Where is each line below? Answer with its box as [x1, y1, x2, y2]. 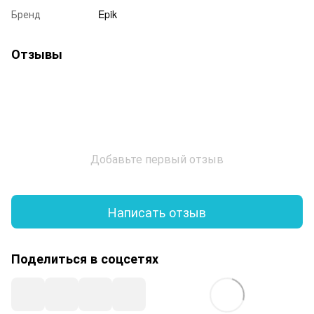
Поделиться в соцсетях [11, 250, 158, 268]
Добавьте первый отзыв [90, 151, 224, 168]
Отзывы [11, 45, 62, 64]
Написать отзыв [108, 202, 206, 221]
